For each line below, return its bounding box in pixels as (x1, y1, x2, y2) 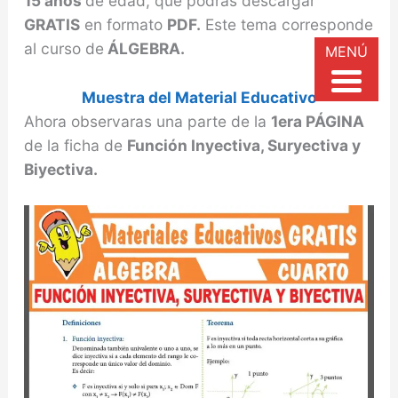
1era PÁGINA (270, 111, 364, 131)
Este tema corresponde (200, 14, 373, 34)
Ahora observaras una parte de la (23, 111, 271, 131)
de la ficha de (23, 135, 127, 155)
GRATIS (23, 14, 80, 34)
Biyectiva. (23, 159, 98, 179)
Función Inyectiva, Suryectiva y (126, 135, 361, 155)
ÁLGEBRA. (103, 38, 185, 58)
